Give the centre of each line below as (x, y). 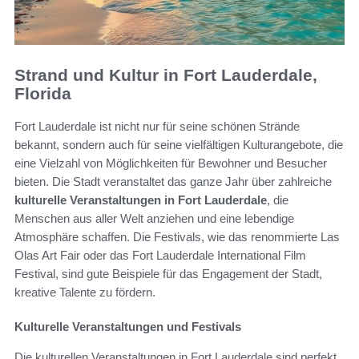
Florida (43, 94)
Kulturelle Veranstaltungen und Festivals (128, 326)
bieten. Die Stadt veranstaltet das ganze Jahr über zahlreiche (173, 181)
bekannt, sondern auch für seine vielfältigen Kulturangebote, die (179, 144)
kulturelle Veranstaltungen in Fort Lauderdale (141, 200)
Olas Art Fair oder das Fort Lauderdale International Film (160, 255)
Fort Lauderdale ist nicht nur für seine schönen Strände (157, 126)
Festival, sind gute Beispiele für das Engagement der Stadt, (168, 273)
